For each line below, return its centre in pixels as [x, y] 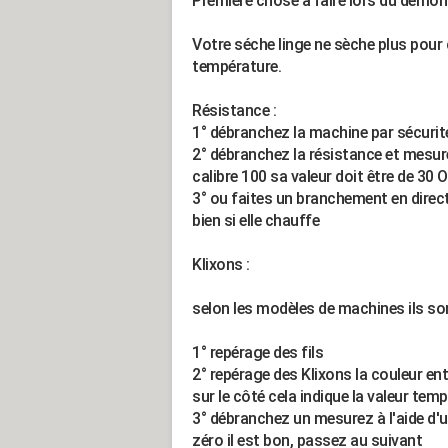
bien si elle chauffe [255, 220]
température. [236, 66]
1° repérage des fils [257, 352]
